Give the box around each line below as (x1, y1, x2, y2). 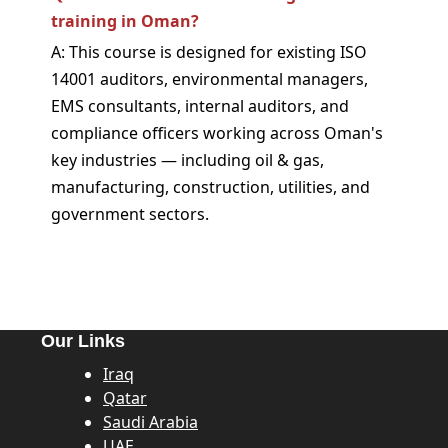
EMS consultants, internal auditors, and (51, 94, 349, 117)
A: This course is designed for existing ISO (51, 40, 367, 63)
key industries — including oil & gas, (51, 148, 324, 171)
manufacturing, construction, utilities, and (51, 175, 370, 198)
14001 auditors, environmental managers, (51, 67, 368, 90)
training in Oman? (51, 9, 199, 32)
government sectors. (51, 202, 209, 225)
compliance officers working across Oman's (51, 121, 383, 144)
